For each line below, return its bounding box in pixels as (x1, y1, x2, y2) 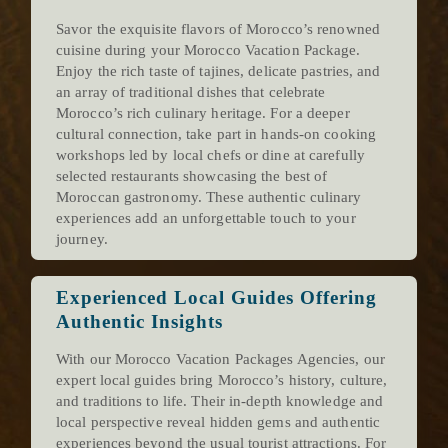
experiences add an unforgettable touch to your (56, 210, 356, 227)
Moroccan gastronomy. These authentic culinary (56, 189, 362, 206)
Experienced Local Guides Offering (56, 287, 377, 309)
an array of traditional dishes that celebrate (56, 84, 326, 101)
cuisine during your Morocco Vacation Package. (56, 42, 361, 59)
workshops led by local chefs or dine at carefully (56, 147, 365, 164)
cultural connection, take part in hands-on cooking (56, 126, 377, 143)
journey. (56, 231, 108, 248)
